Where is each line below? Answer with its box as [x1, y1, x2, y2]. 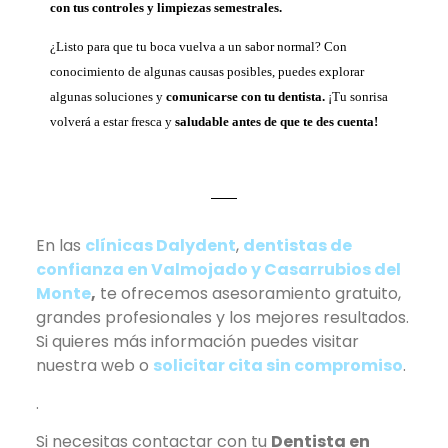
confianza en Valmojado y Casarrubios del [36, 257, 401, 281]
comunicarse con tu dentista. [166, 89, 325, 105]
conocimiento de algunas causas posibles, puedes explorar [50, 64, 364, 80]
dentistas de [243, 233, 352, 257]
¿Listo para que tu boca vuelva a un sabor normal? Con [50, 39, 347, 55]
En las [36, 233, 85, 257]
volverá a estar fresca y [50, 114, 175, 130]
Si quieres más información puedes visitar [36, 329, 359, 353]
